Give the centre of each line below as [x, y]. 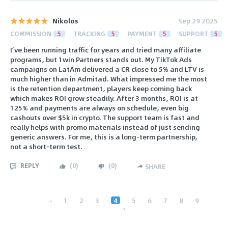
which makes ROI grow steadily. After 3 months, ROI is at [104, 98]
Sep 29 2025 [198, 20]
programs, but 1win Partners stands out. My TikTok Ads [101, 60]
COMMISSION [31, 33]
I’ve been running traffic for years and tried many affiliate [106, 50]
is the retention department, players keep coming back [101, 89]
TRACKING [89, 33]
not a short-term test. [46, 147]
